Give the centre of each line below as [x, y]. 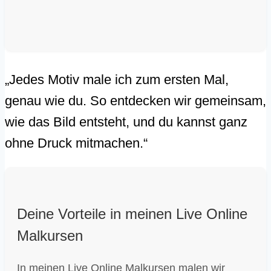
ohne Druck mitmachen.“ [76, 143]
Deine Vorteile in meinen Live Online [132, 214]
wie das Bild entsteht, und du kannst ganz [126, 122]
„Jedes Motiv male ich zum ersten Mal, [117, 79]
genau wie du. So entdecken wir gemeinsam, [135, 100]
